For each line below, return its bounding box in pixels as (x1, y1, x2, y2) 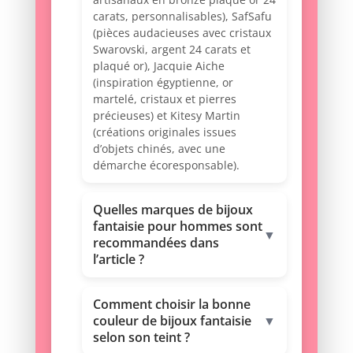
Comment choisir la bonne (92, 295, 251, 314)
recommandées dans (92, 234, 219, 252)
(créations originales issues (92, 124, 236, 140)
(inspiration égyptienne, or (92, 75, 233, 91)
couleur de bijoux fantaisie (92, 312, 251, 330)
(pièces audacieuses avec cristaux (92, 25, 271, 41)
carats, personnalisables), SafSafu (92, 9, 272, 24)
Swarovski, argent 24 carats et (92, 42, 251, 58)
